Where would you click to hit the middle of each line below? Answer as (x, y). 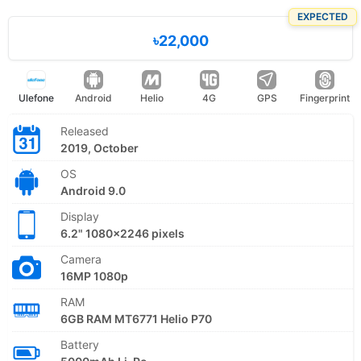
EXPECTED (323, 16)
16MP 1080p (94, 276)
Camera (81, 259)
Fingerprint (325, 98)
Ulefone (36, 98)
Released (85, 131)
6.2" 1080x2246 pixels (122, 233)
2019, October (100, 147)
